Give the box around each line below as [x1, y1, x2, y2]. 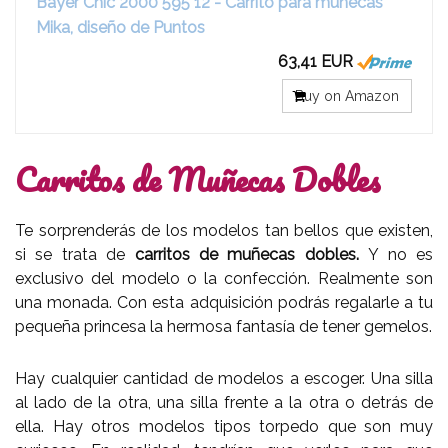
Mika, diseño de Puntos [36, 17, 205, 37]
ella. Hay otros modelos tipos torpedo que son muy [15, 416, 433, 436]
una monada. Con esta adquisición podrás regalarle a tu [15, 292, 433, 312]
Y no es [368, 244, 434, 264]
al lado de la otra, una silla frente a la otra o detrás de [15, 392, 433, 412]
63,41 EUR [278, 51, 353, 71]
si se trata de [15, 244, 135, 264]
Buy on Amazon [295, 87, 399, 104]
